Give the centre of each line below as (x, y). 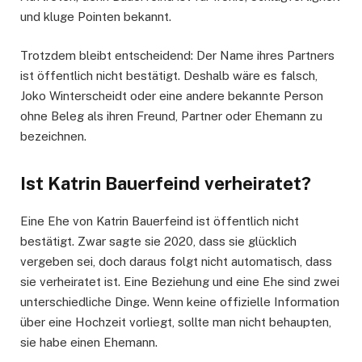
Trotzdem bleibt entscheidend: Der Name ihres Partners (177, 55)
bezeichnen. (53, 136)
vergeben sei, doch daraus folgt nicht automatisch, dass (176, 262)
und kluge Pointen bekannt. (96, 16)
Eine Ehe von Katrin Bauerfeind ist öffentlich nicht (160, 221)
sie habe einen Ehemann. (89, 343)
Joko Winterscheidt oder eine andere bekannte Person (172, 95)
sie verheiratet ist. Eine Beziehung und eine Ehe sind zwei (180, 282)
